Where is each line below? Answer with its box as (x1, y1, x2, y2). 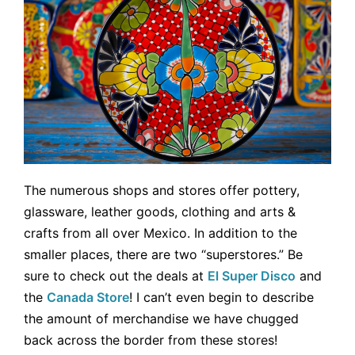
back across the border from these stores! (24, 331, 277, 348)
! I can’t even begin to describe (129, 288, 314, 305)
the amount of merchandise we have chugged (24, 310, 299, 326)
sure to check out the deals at (24, 267, 208, 284)
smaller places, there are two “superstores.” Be (24, 246, 303, 262)
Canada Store (47, 288, 129, 305)
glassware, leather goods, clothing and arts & (24, 203, 296, 219)
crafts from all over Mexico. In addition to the (24, 224, 297, 241)
